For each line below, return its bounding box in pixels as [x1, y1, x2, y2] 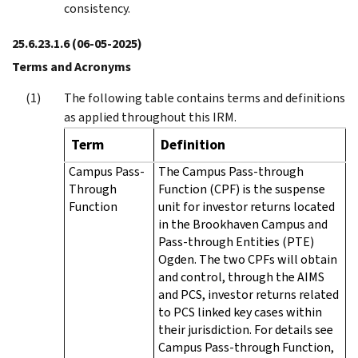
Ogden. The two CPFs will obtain [158, 250, 337, 268]
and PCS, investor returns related [158, 285, 339, 303]
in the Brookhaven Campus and [158, 215, 328, 233]
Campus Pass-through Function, [158, 338, 334, 356]
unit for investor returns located [158, 197, 335, 215]
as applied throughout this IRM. [64, 108, 237, 125]
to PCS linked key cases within [158, 303, 322, 320]
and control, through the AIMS [158, 268, 324, 285]
